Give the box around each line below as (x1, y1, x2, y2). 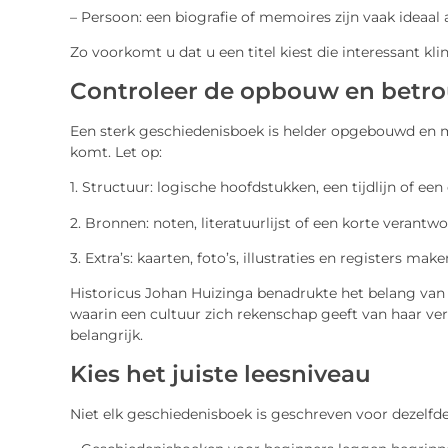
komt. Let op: (69, 142, 162, 161)
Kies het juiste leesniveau (69, 359, 371, 388)
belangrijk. (69, 326, 143, 345)
